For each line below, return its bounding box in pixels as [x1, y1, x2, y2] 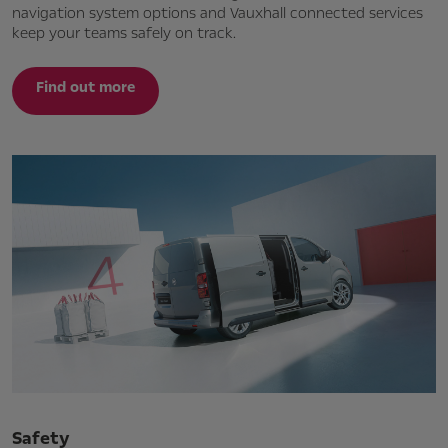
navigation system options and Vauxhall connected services [12, 2, 423, 23]
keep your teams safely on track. [12, 22, 236, 43]
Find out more [36, 76, 135, 97]
